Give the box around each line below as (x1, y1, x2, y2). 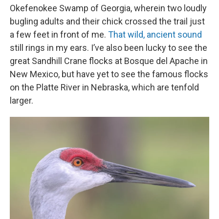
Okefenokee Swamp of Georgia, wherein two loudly (10, 3, 207, 14)
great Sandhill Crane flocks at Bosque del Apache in (10, 56, 208, 66)
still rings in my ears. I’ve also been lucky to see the (10, 43, 207, 53)
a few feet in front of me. (10, 29, 108, 40)
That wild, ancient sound (108, 29, 202, 40)
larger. (10, 95, 33, 106)
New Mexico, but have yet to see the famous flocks (10, 69, 208, 80)
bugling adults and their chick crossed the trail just (10, 16, 205, 27)
